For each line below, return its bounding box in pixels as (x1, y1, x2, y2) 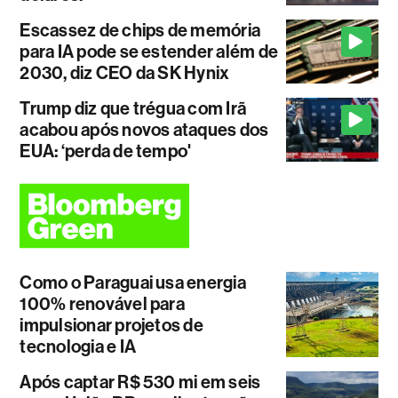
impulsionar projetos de (20, 314, 203, 337)
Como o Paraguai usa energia (20, 272, 246, 294)
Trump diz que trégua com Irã (20, 98, 247, 120)
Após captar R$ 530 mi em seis (20, 371, 261, 394)
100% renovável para (20, 293, 185, 315)
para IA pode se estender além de (20, 41, 279, 63)
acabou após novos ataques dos (20, 119, 269, 141)
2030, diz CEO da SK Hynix (20, 62, 230, 84)
